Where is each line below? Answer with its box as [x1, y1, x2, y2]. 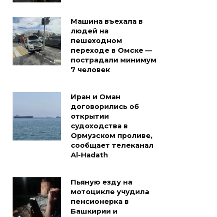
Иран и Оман [71, 93, 121, 102]
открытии [71, 112, 109, 121]
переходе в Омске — [71, 46, 152, 55]
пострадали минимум [71, 56, 156, 65]
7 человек [71, 65, 110, 75]
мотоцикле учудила [71, 187, 149, 197]
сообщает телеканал [71, 141, 154, 150]
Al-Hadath [71, 151, 108, 160]
